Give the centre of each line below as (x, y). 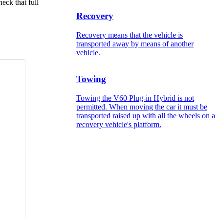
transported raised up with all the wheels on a (146, 115)
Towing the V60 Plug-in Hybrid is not (135, 98)
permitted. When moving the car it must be (142, 107)
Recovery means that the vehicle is (130, 35)
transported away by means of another (135, 44)
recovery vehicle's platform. (119, 124)
